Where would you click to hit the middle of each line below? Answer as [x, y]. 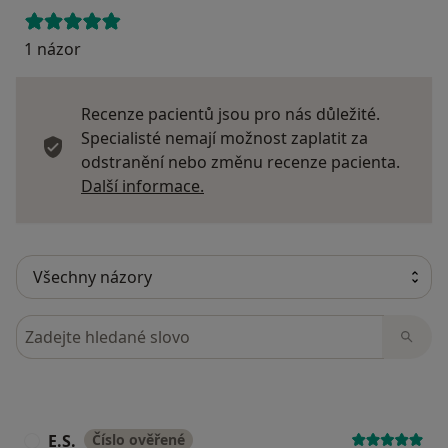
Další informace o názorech [307, 185]
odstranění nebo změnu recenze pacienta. [240, 162]
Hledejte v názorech [93, 326]
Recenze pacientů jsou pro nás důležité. [230, 114]
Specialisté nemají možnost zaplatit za [224, 138]
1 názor [52, 49]
